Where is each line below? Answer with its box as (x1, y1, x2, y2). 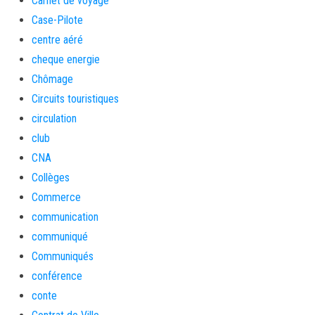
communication (32, 210, 98, 224)
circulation (32, 112, 77, 125)
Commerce (32, 191, 81, 204)
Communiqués (32, 250, 94, 263)
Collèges (32, 171, 70, 184)
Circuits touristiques (32, 92, 119, 105)
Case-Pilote (32, 13, 83, 27)
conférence (32, 269, 82, 283)
